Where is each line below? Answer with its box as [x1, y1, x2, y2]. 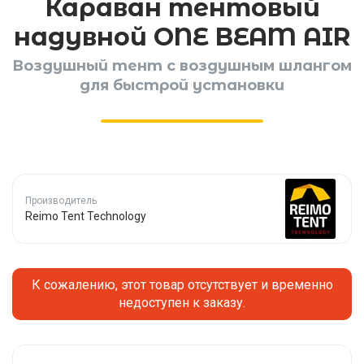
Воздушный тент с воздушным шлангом [12, 57, 352, 75]
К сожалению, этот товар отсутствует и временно [31, 277, 333, 293]
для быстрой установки [80, 76, 284, 94]
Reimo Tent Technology [25, 210, 146, 223]
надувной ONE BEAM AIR [14, 22, 350, 52]
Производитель [25, 195, 97, 207]
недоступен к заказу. [119, 295, 245, 311]
